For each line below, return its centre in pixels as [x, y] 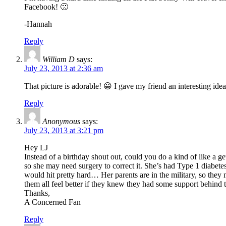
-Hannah [38, 24]
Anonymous [61, 122]
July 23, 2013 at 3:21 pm [64, 131]
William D [59, 60]
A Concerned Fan [52, 202]
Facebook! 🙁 [46, 7]
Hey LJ [36, 148]
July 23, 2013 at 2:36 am [64, 69]
